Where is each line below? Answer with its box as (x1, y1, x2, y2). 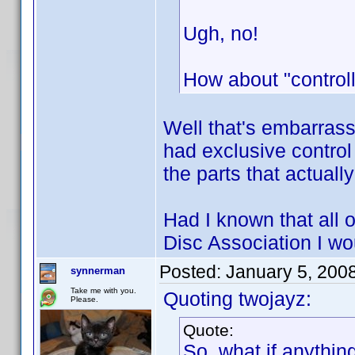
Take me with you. (71, 286, 136, 295)
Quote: (183, 321, 234, 339)
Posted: (159, 261, 226, 282)
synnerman (71, 265, 125, 277)
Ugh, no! (183, 22, 258, 44)
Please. (71, 295, 98, 303)
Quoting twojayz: (163, 288, 311, 310)
